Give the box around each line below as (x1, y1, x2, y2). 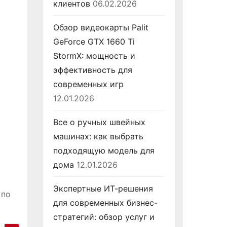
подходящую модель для (53, 145, 155, 156)
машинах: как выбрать (53, 131, 143, 141)
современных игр (53, 79, 124, 89)
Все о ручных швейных (53, 117, 145, 127)
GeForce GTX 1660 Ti (53, 36, 135, 47)
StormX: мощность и (53, 51, 135, 61)
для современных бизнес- (53, 198, 158, 208)
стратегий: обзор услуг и (53, 212, 155, 222)
